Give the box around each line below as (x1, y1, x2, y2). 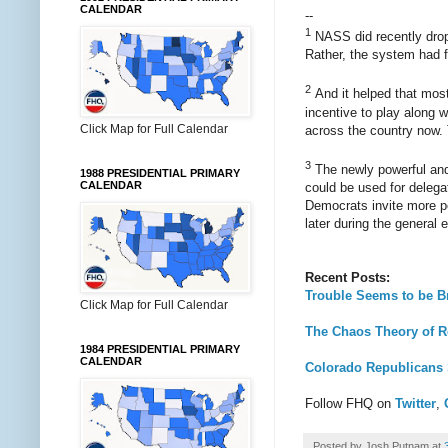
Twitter (395, 396, 436, 412)
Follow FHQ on (305, 396, 395, 412)
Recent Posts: (305, 270, 390, 286)
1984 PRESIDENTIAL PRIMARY (80, 343, 240, 355)
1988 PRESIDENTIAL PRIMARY (80, 167, 240, 179)
